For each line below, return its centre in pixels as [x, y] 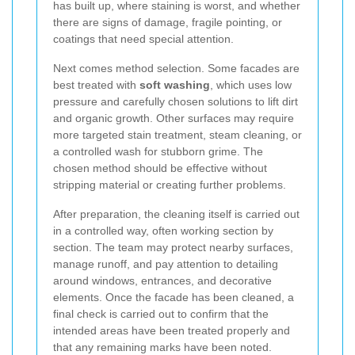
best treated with [96, 84]
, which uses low [251, 84]
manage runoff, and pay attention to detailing [166, 263]
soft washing [175, 84]
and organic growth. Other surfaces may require [174, 118]
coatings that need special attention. [143, 38]
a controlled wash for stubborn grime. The [158, 151]
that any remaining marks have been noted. [162, 347]
